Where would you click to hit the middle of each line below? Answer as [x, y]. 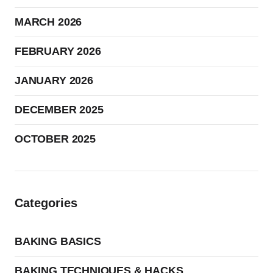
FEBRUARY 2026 [58, 51]
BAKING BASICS [58, 241]
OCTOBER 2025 [55, 139]
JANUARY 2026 [54, 80]
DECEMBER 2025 [59, 110]
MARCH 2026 [48, 22]
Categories [46, 203]
